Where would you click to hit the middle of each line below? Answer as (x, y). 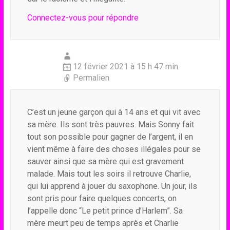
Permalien (91, 78)
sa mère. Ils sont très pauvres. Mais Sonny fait (110, 124)
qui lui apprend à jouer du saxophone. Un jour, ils (112, 186)
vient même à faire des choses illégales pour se (114, 149)
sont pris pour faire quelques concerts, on (102, 198)
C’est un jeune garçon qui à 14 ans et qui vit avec (113, 112)
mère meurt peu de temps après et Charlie (103, 223)
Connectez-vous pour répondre (83, 18)
